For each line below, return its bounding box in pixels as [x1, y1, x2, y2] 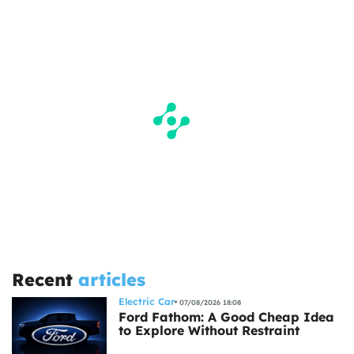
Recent [12, 269, 78, 292]
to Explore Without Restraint [119, 322, 299, 339]
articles [78, 269, 145, 292]
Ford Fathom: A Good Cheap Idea [119, 309, 334, 326]
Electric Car [119, 296, 175, 308]
